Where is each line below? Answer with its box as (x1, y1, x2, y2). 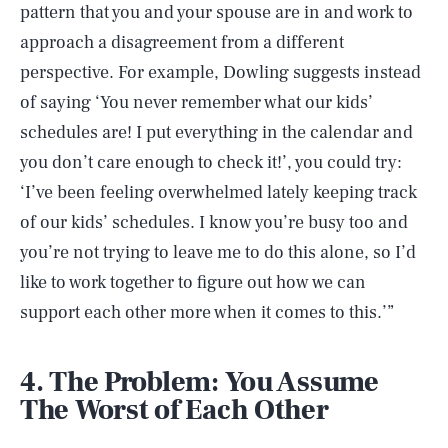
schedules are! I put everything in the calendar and (20, 121, 413, 144)
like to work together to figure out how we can (20, 271, 366, 294)
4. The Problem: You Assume (20, 364, 379, 400)
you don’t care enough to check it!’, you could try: (20, 151, 402, 174)
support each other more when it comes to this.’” (20, 301, 394, 324)
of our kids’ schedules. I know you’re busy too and (20, 211, 408, 234)
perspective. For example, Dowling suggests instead (20, 61, 421, 84)
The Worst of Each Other (20, 392, 329, 428)
